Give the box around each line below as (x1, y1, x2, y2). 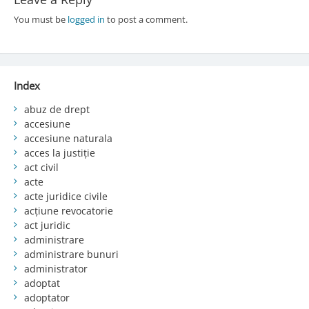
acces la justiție (23, 146, 95, 159)
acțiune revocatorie (23, 203, 113, 217)
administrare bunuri (23, 247, 119, 261)
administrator (23, 261, 88, 275)
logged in (67, 12, 105, 26)
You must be (13, 12, 68, 26)
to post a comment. (104, 12, 188, 26)
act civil (23, 160, 59, 174)
